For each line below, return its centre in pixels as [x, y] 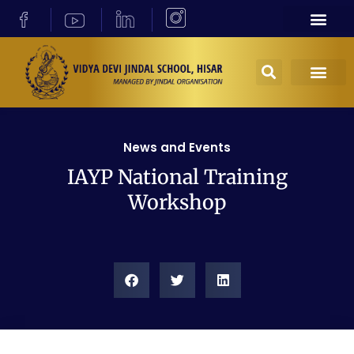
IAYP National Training [177, 177]
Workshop [177, 202]
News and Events [177, 147]
